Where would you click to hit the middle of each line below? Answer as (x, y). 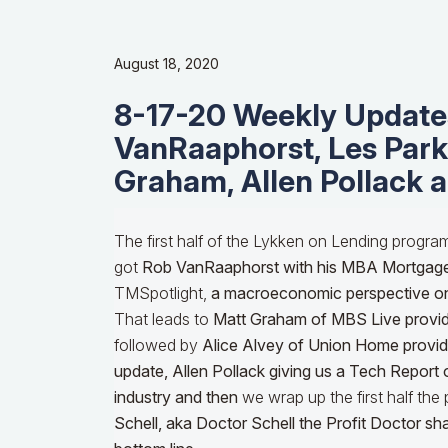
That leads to (163, 319)
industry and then (178, 397)
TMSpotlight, (162, 293)
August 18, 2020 (166, 64)
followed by (158, 345)
